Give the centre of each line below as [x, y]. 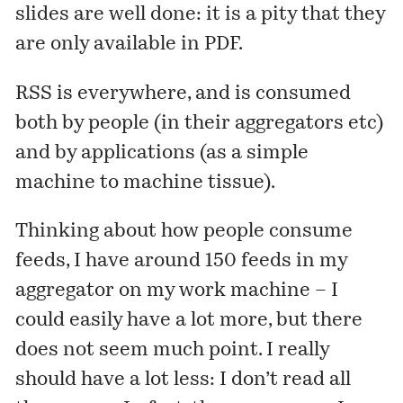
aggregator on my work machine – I [177, 291]
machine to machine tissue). [146, 183]
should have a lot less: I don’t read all [184, 381]
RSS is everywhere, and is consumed [184, 94]
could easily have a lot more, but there [189, 321]
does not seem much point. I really [173, 351]
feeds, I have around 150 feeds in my [182, 262]
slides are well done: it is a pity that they [201, 15]
